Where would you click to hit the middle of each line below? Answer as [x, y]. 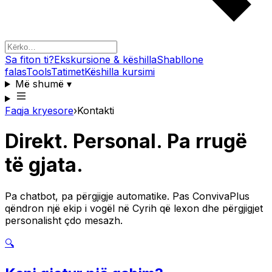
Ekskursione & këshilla [105, 59]
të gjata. [44, 165]
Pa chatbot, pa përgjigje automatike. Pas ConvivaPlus [127, 196]
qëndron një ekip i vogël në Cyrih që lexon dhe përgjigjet [134, 208]
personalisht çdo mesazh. [64, 220]
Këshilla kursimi [120, 72]
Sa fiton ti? [29, 59]
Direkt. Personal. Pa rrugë [126, 141]
